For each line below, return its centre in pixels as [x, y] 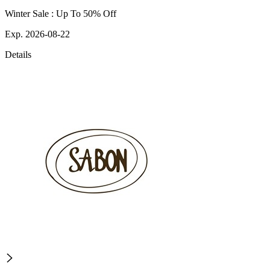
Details [18, 55]
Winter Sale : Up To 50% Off [61, 14]
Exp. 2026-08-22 [37, 34]
